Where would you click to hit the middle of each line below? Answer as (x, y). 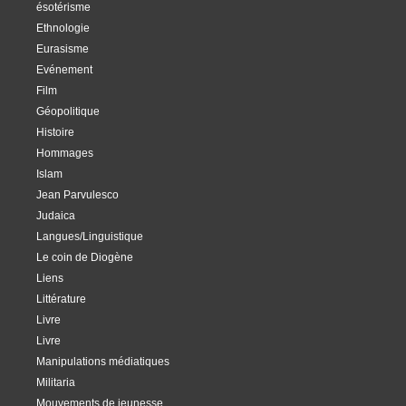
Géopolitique (68, 111)
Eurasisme (63, 48)
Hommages (65, 153)
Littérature (61, 299)
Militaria (56, 382)
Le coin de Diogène (85, 257)
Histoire (55, 132)
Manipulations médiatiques (103, 361)
